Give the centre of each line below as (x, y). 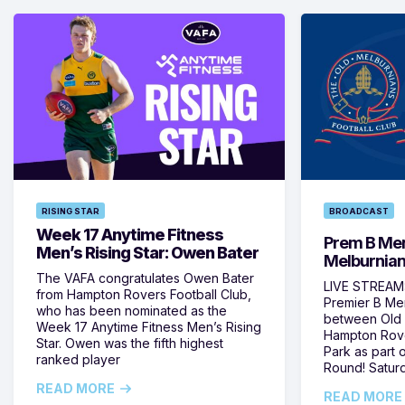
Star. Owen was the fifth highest (130, 343)
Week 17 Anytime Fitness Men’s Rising (149, 327)
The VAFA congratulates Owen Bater (145, 278)
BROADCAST (359, 211)
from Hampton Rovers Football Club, (144, 294)
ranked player (78, 359)
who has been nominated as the (132, 311)
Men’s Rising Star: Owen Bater (147, 253)
